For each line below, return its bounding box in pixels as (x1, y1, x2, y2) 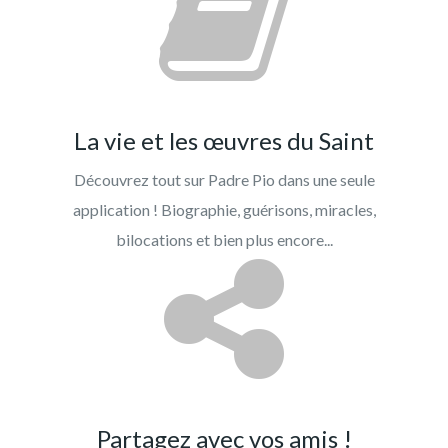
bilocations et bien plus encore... (115, 229, 333, 249)
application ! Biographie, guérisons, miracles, (72, 199, 376, 219)
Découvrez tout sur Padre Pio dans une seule (73, 169, 375, 189)
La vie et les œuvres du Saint (74, 125, 374, 155)
